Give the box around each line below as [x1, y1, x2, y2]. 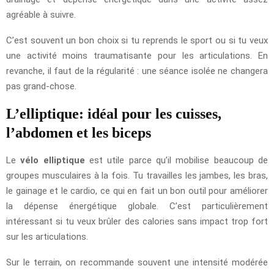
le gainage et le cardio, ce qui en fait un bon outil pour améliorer [6, 185, 268, 196]
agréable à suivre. [6, 9, 76, 20]
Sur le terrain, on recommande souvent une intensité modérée [6, 256, 268, 268]
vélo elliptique [20, 154, 85, 166]
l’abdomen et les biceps [6, 124, 151, 141]
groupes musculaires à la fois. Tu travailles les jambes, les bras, [6, 169, 268, 181]
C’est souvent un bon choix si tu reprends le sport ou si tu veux [6, 34, 268, 46]
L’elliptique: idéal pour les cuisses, [6, 105, 221, 122]
